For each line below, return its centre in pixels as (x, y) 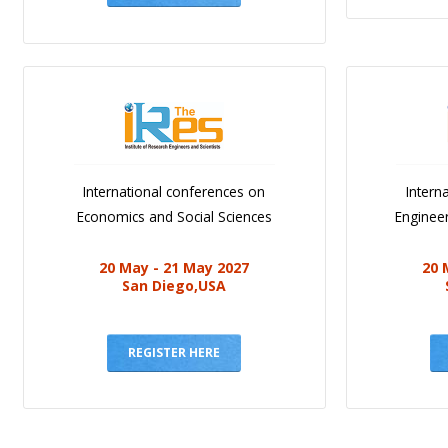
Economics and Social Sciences (174, 217)
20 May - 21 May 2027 (174, 268)
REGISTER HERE (174, 353)
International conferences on (174, 192)
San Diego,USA (174, 286)
